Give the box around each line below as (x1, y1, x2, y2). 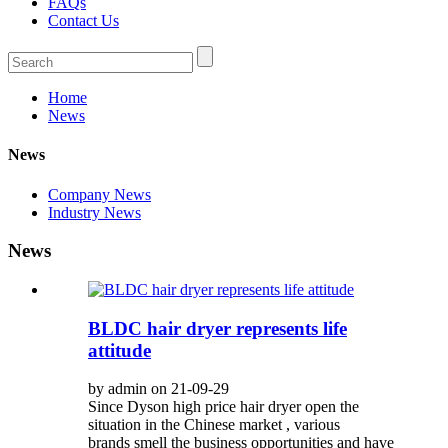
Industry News (48, 203, 141, 221)
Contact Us (48, 12, 119, 29)
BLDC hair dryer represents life (88, 317, 347, 339)
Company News (48, 185, 151, 203)
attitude (88, 339, 151, 361)
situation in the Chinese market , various (88, 416, 340, 434)
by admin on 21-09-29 (88, 380, 229, 398)
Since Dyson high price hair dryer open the (88, 398, 359, 416)
